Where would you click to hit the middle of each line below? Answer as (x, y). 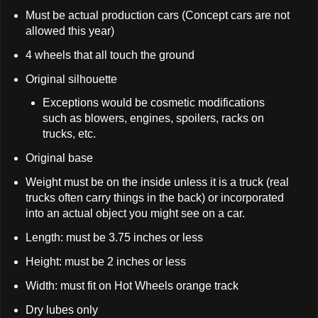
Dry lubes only (61, 309)
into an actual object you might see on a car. (135, 214)
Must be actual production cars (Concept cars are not (157, 15)
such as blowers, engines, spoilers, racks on (154, 119)
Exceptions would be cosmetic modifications (154, 103)
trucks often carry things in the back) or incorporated (154, 198)
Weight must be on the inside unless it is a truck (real (157, 182)
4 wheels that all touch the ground (110, 55)
